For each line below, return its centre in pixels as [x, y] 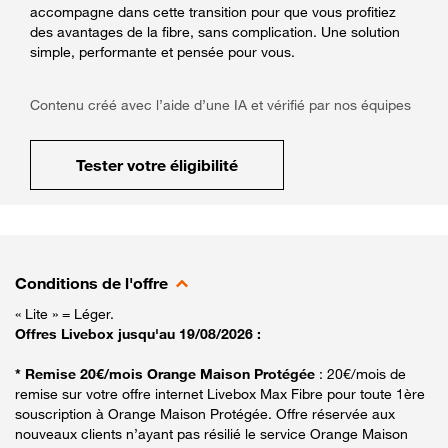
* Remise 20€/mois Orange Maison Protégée [167, 373]
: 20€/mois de [362, 373]
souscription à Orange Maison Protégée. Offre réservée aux [205, 413]
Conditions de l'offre [91, 282]
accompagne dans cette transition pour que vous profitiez [213, 11]
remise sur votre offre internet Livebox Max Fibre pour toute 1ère [220, 393]
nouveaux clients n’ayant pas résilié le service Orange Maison [211, 433]
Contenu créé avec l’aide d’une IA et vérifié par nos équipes [220, 104]
